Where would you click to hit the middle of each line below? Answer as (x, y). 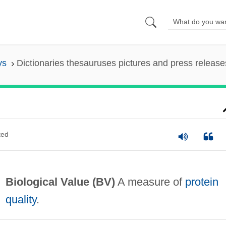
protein (202, 182)
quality (21, 199)
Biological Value (49, 182)
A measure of (150, 182)
